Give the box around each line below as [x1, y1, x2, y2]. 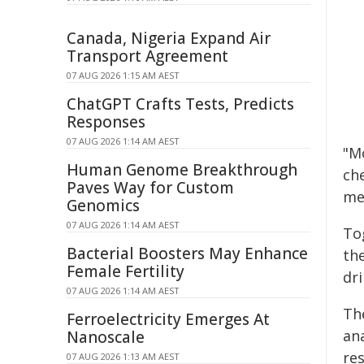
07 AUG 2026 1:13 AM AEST [67, 350, 180, 362]
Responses [67, 111, 145, 132]
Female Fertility [67, 261, 184, 282]
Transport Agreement [67, 45, 228, 67]
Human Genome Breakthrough [67, 159, 297, 180]
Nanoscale [67, 327, 145, 348]
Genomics [67, 195, 140, 216]
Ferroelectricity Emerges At [67, 309, 270, 330]
